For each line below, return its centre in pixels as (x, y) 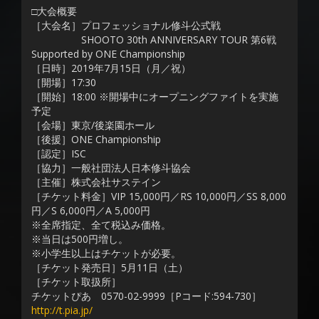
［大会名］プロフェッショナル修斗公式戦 (126, 26)
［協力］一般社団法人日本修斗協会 (111, 168)
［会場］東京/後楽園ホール (93, 125)
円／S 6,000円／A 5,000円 (91, 211)
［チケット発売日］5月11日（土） (110, 268)
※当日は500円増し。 (80, 239)
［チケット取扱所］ (76, 282)
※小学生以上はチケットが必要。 (106, 253)
